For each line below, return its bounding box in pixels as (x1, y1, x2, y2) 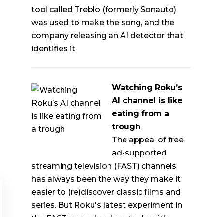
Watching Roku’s (112, 83, 183, 93)
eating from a (112, 109, 170, 119)
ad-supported (112, 148, 167, 158)
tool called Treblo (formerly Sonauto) (31, 5, 177, 15)
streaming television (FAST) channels (31, 161, 177, 171)
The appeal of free (112, 135, 184, 145)
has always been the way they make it (31, 174, 181, 184)
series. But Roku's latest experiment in (31, 201, 183, 210)
